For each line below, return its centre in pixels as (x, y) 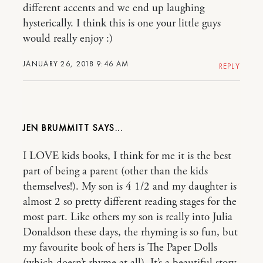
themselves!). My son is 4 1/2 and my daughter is (130, 186)
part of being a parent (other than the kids (115, 171)
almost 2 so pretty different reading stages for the (130, 202)
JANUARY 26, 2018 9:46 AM (76, 63)
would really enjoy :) (68, 38)
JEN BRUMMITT (58, 128)
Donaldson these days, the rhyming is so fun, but (130, 232)
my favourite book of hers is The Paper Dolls (120, 247)
